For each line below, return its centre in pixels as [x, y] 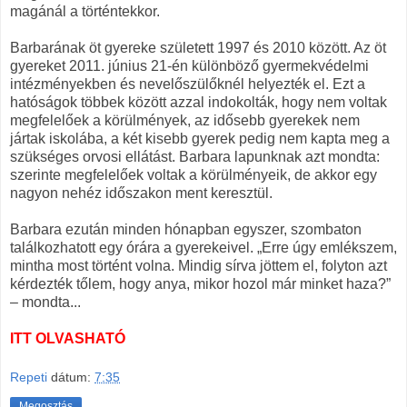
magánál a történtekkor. [85, 11]
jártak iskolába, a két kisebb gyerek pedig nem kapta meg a [200, 138]
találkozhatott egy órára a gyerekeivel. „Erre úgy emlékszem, [203, 247]
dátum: [73, 377]
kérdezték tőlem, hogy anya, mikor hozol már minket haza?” [200, 283]
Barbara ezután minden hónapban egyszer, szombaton [186, 229]
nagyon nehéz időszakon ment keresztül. [141, 193]
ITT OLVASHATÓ [68, 338]
